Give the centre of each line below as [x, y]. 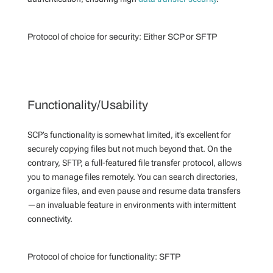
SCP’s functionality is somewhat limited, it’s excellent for [129, 135]
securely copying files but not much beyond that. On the [129, 149]
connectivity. [50, 219]
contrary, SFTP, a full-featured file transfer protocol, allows [134, 163]
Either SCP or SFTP [179, 37]
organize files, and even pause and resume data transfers [134, 191]
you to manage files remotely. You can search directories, [132, 177]
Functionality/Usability [87, 105]
